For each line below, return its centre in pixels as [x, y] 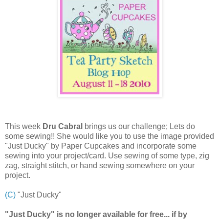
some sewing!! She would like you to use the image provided [109, 136]
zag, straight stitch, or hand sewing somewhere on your [100, 165]
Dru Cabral [63, 126]
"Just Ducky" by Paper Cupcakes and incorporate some [101, 146]
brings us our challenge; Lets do [139, 126]
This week [24, 126]
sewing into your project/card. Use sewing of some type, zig [107, 155]
